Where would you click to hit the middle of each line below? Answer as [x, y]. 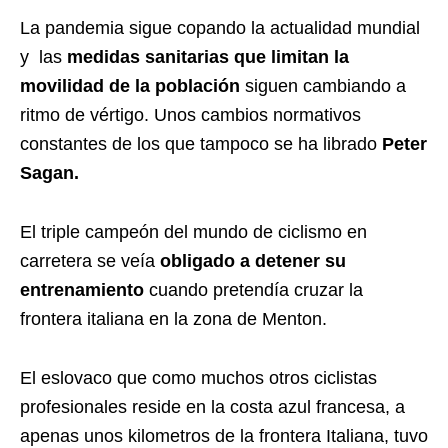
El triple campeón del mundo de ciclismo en [193, 232]
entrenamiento [82, 290]
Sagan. [49, 173]
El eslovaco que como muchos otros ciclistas [198, 378]
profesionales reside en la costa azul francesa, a [212, 407]
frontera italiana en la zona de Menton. [173, 319]
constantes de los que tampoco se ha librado [201, 144]
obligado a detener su [253, 261]
